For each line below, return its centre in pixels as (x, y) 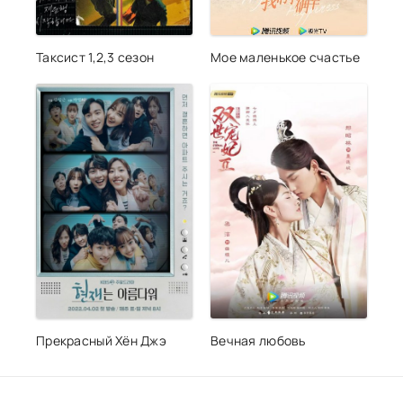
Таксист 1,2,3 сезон (95, 57)
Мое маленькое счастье (285, 57)
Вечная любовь (258, 340)
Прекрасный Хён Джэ (102, 340)
